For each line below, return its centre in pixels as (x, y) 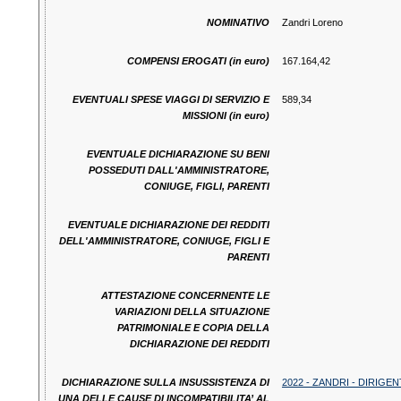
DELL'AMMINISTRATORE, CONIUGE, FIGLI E (164, 241)
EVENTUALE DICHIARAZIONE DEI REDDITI (168, 225)
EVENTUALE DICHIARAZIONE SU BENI (178, 154)
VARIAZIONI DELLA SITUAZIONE (192, 312)
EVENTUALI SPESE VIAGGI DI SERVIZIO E (171, 100)
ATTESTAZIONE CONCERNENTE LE (185, 296)
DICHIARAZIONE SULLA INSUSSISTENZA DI (165, 383)
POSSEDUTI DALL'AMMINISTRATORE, (179, 171)
